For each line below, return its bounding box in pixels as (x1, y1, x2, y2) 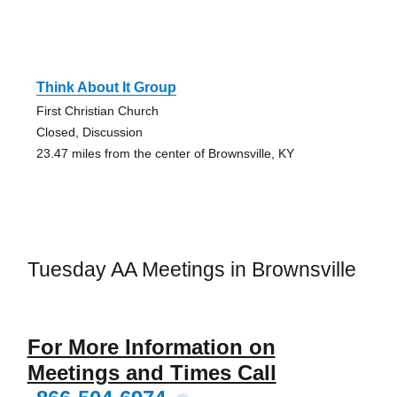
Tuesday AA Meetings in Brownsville (27, 258, 356, 282)
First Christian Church (35, 104, 159, 119)
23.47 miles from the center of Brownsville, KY (35, 146, 294, 161)
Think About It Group (35, 80, 176, 96)
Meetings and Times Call (27, 360, 276, 385)
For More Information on (27, 334, 276, 359)
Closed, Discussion (35, 125, 143, 140)
